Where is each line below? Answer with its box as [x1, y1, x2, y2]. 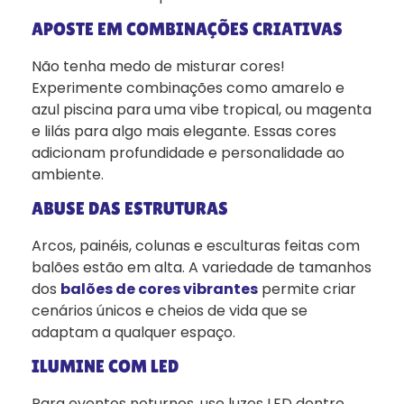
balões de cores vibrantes [60, 278, 258, 299]
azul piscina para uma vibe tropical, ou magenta [32, 98, 372, 120]
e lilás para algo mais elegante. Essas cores [32, 120, 336, 142]
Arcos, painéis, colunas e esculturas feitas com [32, 234, 360, 256]
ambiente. [32, 163, 104, 185]
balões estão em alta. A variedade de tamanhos [32, 256, 372, 278]
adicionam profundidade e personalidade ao [32, 142, 344, 163]
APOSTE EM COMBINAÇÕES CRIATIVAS [32, 18, 343, 39]
